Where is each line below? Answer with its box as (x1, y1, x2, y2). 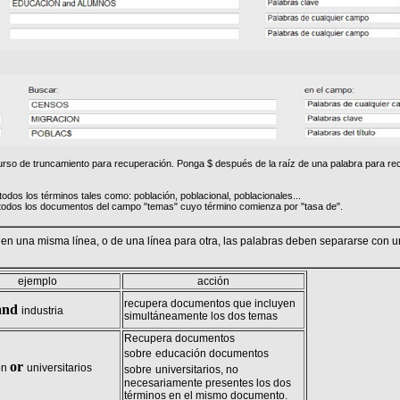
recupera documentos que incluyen (123, 297, 296, 310)
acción (196, 275, 229, 287)
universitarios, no (154, 363, 238, 376)
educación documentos (154, 347, 269, 360)
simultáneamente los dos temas (123, 310, 278, 322)
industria (21, 304, 66, 317)
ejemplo (17, 275, 57, 287)
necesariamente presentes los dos (123, 377, 291, 389)
